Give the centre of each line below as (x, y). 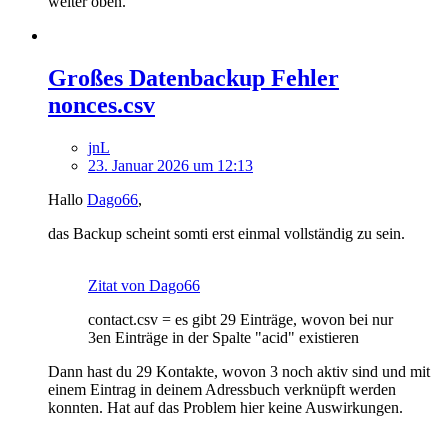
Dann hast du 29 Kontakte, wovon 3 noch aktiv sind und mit (239, 372)
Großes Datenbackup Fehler (193, 78)
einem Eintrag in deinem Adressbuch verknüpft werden (222, 390)
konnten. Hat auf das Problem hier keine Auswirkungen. (225, 408)
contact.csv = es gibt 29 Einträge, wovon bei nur (240, 320)
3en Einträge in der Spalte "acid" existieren (223, 338)
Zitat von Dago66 (144, 286)
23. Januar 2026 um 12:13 (170, 166)
